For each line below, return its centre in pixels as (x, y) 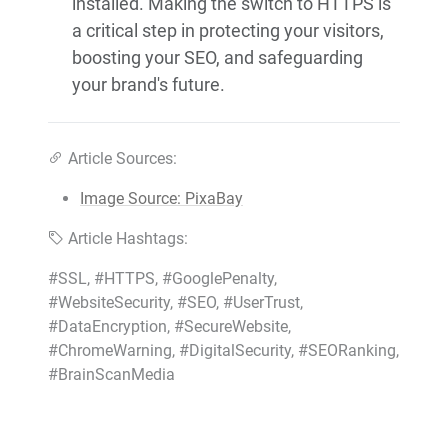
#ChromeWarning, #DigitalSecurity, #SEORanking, (223, 351)
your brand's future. (148, 85)
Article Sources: (122, 159)
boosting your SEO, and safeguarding (217, 58)
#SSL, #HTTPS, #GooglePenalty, (162, 279)
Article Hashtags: (128, 239)
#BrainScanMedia (111, 375)
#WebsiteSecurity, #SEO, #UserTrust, (175, 303)
